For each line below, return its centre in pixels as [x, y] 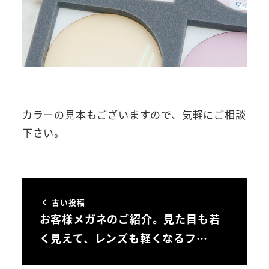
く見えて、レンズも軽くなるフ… [123, 237]
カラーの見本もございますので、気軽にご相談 [134, 115]
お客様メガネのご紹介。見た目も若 [130, 218]
